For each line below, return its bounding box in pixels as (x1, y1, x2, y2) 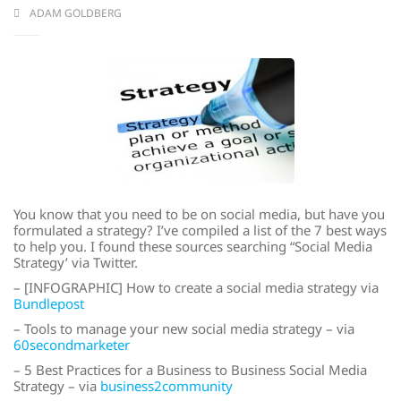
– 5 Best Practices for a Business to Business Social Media (13, 361, 367, 379)
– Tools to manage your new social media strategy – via (13, 320, 354, 337)
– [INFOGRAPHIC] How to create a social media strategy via (13, 278, 379, 296)
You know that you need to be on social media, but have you (13, 205, 385, 223)
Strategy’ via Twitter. (13, 253, 138, 271)
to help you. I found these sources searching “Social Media (13, 237, 372, 255)
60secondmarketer (13, 336, 130, 354)
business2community (100, 377, 233, 395)
